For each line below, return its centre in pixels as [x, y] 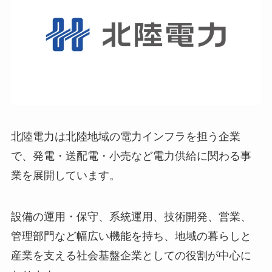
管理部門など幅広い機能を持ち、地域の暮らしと [131, 236]
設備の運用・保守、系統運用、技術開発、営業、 [131, 216]
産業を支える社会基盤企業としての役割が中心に [131, 255]
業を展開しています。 [65, 175]
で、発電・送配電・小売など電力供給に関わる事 [131, 156]
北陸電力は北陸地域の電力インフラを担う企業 [125, 136]
